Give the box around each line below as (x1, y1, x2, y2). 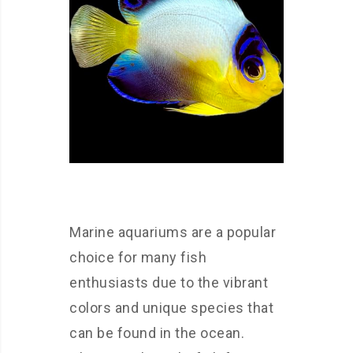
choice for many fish (69, 248, 206, 266)
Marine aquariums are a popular (69, 223, 276, 240)
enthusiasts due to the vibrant (69, 273, 268, 291)
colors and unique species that (69, 299, 273, 316)
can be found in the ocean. (69, 324, 244, 341)
